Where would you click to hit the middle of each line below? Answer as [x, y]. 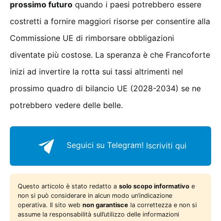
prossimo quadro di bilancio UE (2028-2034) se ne [105, 89]
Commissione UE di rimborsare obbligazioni [92, 38]
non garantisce [105, 205]
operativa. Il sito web [50, 205]
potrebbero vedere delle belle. [66, 105]
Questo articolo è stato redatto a [68, 186]
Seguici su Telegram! [105, 145]
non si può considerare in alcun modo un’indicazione [95, 196]
